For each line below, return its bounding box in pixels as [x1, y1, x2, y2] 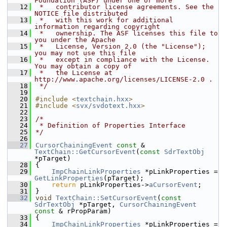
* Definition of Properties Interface [35, 122, 185, 129]
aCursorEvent [149, 181, 198, 188]
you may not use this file [34, 49, 136, 57]
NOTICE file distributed [34, 10, 128, 17]
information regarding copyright [34, 23, 160, 30]
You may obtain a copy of [34, 62, 132, 70]
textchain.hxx [76, 95, 129, 103]
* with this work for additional [35, 16, 173, 24]
